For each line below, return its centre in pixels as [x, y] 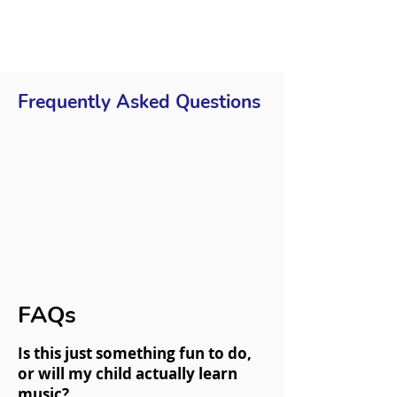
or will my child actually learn [128, 374]
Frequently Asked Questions [139, 102]
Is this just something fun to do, [135, 353]
